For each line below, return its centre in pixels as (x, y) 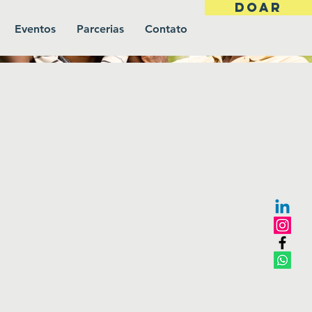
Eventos (35, 29)
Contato (166, 29)
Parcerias (100, 29)
